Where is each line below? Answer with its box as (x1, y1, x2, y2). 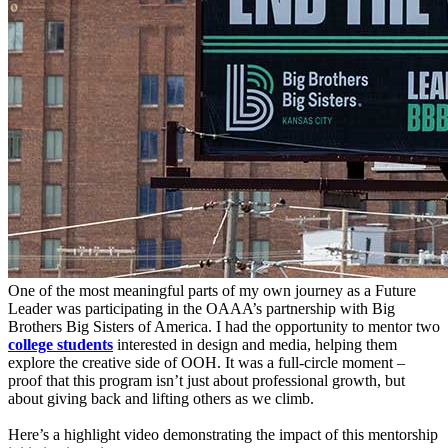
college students (8, 336, 113, 354)
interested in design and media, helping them (113, 336, 397, 354)
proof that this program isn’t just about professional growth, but (8, 372, 405, 390)
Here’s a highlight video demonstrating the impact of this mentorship (8, 426, 438, 444)
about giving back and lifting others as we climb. (8, 390, 314, 408)
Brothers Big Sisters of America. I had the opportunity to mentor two (8, 318, 440, 336)
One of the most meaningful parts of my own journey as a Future (8, 282, 416, 300)
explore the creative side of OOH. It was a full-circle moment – (8, 354, 405, 372)
